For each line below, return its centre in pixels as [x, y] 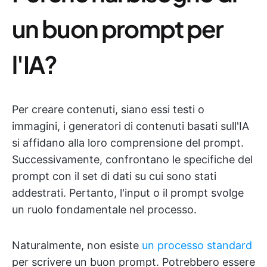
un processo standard [197, 245]
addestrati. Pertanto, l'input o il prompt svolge [128, 193]
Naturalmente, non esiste [77, 245]
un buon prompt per [118, 28]
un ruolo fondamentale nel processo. [104, 209]
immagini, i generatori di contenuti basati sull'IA [131, 126]
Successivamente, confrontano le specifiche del [132, 159]
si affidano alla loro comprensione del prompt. [128, 143]
